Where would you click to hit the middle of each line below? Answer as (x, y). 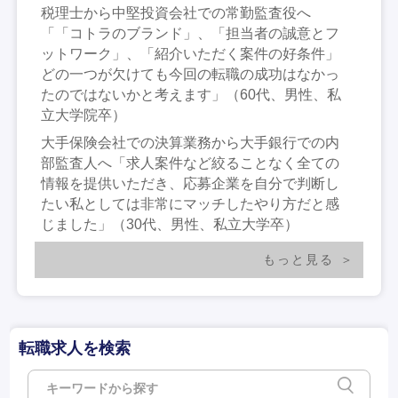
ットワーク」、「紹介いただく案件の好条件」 (191, 53)
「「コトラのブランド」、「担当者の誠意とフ (191, 33)
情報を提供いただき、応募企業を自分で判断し (191, 183)
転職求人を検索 (75, 348)
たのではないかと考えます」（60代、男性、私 (191, 94)
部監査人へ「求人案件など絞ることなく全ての (191, 163)
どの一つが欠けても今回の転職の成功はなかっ (191, 74)
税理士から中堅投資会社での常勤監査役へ (176, 12)
